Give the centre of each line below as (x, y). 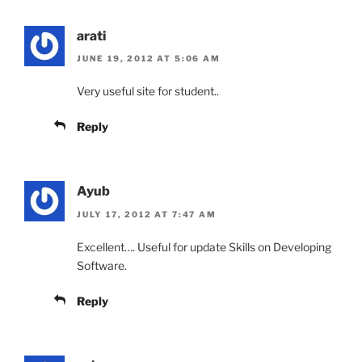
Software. (102, 265)
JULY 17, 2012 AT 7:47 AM (147, 214)
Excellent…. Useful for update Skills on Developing (204, 246)
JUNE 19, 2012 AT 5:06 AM (149, 59)
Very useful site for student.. (148, 91)
